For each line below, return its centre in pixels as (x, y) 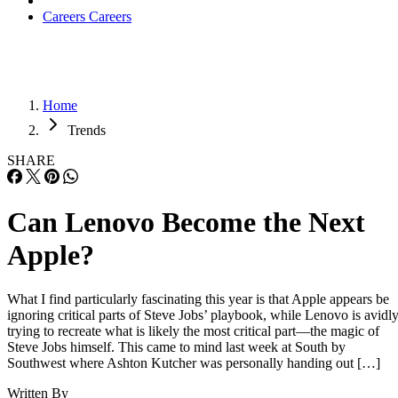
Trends (87, 130)
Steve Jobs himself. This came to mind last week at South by (176, 346)
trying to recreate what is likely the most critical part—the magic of (193, 330)
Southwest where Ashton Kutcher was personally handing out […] (194, 362)
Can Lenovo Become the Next (186, 223)
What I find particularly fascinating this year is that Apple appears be (198, 298)
